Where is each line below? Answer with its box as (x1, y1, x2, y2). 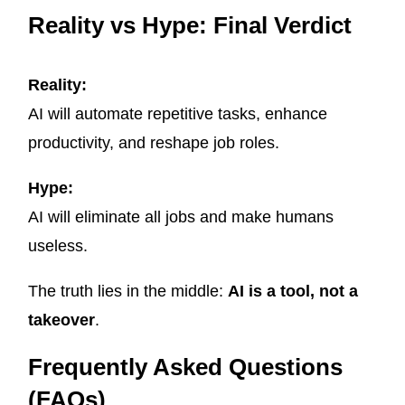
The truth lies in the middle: (28, 282, 228, 301)
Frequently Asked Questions (28, 353, 343, 381)
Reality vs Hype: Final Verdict (28, 12, 352, 40)
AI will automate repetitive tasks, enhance (28, 105, 327, 124)
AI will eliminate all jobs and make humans (28, 208, 334, 227)
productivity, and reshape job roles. (28, 134, 279, 153)
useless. (28, 237, 88, 256)
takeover (28, 311, 95, 330)
